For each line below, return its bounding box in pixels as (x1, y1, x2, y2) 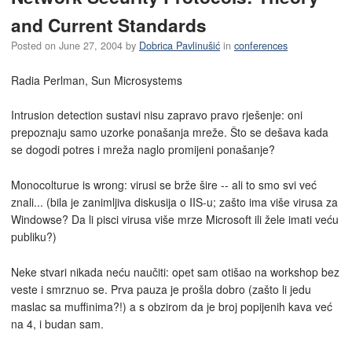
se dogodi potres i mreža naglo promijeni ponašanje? (11, 141, 275, 158)
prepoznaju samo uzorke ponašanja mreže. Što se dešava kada (11, 124, 328, 141)
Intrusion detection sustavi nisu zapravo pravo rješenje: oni (11, 107, 302, 123)
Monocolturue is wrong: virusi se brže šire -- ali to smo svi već (11, 176, 317, 192)
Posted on (11, 38, 59, 53)
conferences (234, 38, 288, 53)
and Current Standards (11, 13, 207, 38)
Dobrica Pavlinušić (139, 38, 220, 53)
